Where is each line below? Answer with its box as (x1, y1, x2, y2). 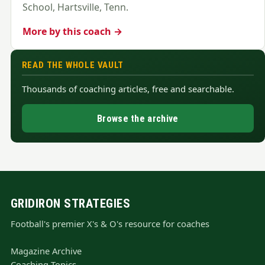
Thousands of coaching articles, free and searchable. (21, 83, 234, 95)
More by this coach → (22, 24, 122, 38)
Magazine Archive (10, 244, 82, 257)
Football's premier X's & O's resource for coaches (10, 218, 209, 230)
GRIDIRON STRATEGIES (10, 196, 131, 211)
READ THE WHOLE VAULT (21, 59, 124, 70)
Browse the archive (97, 112, 179, 124)
